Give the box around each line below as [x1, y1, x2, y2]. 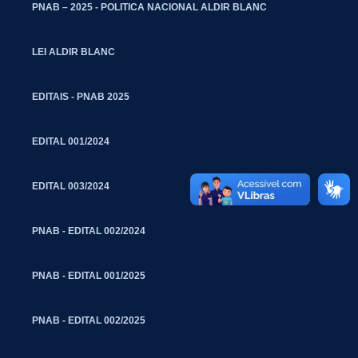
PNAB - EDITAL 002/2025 [32, 315, 145, 325]
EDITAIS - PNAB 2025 [32, 91, 129, 101]
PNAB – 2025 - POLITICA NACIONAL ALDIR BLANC [32, 2, 267, 12]
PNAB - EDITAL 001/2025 [32, 270, 145, 280]
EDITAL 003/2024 [32, 181, 109, 191]
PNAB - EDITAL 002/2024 [32, 225, 145, 236]
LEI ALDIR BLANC [32, 46, 115, 57]
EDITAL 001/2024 [32, 136, 109, 146]
